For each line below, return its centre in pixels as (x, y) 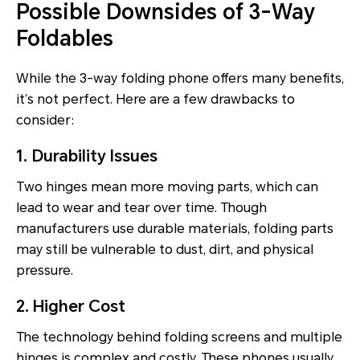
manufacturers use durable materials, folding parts (175, 229)
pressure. (45, 271)
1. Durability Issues (87, 156)
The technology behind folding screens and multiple (179, 337)
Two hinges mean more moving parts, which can (167, 187)
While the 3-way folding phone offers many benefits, (180, 79)
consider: (45, 121)
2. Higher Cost (71, 307)
